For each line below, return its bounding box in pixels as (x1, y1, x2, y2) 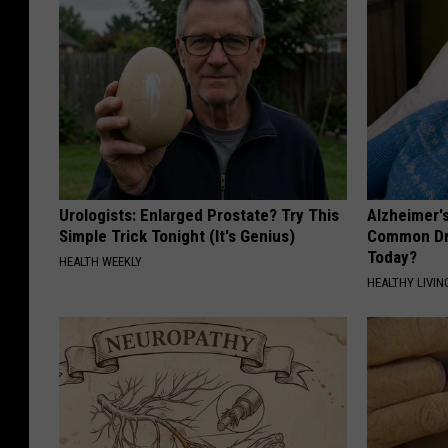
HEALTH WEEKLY (59, 253, 142, 269)
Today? (367, 246, 418, 267)
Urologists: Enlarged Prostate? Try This (59, 204, 339, 225)
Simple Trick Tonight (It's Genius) (59, 225, 295, 246)
